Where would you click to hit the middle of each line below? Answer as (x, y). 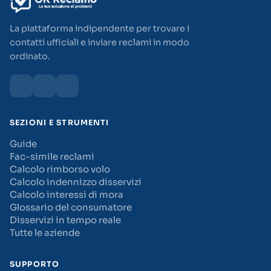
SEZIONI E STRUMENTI (60, 123)
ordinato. (30, 56)
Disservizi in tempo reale (65, 220)
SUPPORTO (34, 264)
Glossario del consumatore (71, 207)
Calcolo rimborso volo (60, 169)
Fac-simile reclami (52, 156)
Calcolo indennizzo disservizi (76, 182)
